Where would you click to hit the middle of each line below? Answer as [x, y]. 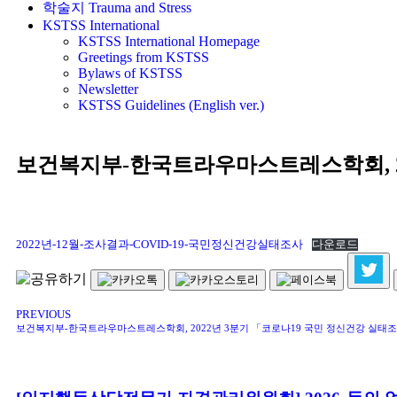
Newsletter [108, 89]
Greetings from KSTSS [144, 57]
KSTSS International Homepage [169, 41]
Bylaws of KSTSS [130, 73]
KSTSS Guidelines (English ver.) [171, 105]
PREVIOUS [43, 315]
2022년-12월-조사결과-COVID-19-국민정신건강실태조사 [160, 245]
